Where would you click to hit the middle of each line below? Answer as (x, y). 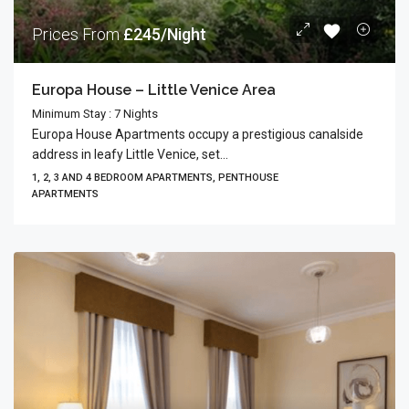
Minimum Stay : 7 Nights (95, 114)
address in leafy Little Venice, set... (130, 154)
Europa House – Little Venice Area (154, 90)
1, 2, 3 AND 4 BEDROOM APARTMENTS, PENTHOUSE (155, 178)
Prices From (78, 34)
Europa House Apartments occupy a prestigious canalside (198, 134)
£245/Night (165, 34)
